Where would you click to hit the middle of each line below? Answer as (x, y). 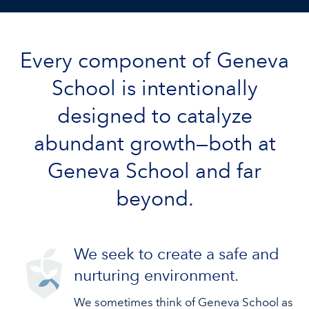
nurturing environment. (156, 275)
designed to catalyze (154, 116)
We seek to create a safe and (176, 254)
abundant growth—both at (154, 143)
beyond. (154, 199)
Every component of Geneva (154, 61)
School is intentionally (154, 88)
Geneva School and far (154, 171)
